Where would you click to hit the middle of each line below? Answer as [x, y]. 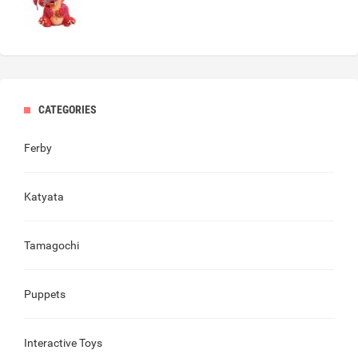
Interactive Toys [63, 343]
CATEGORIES [68, 110]
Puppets [45, 294]
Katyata [44, 197]
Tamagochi [52, 246]
